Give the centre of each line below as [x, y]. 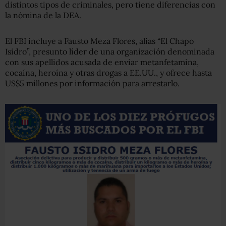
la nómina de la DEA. [43, 15]
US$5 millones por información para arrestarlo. [92, 83]
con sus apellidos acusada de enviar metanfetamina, [102, 62]
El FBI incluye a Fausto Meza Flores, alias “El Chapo [99, 41]
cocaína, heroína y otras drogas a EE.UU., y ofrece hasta [108, 73]
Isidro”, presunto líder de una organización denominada [110, 51]
